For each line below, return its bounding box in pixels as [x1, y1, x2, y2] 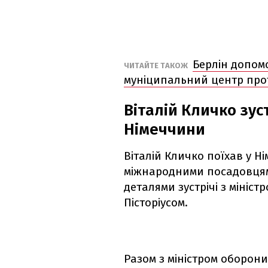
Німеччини [124, 120, 205, 139]
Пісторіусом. [124, 196, 188, 210]
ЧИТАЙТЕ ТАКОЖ [124, 61, 190, 71]
